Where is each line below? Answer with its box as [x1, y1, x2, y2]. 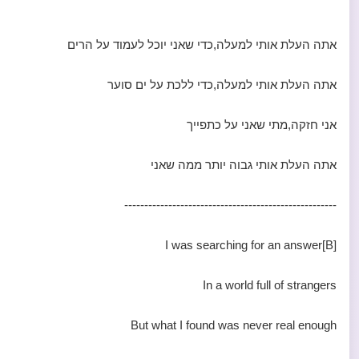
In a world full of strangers [203, 278, 337, 292]
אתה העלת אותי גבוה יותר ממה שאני [151, 158, 337, 171]
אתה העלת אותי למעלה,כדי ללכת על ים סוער [107, 78, 337, 91]
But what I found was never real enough [131, 318, 337, 332]
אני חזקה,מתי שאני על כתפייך [187, 118, 337, 131]
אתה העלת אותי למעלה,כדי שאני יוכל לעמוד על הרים [67, 38, 337, 51]
